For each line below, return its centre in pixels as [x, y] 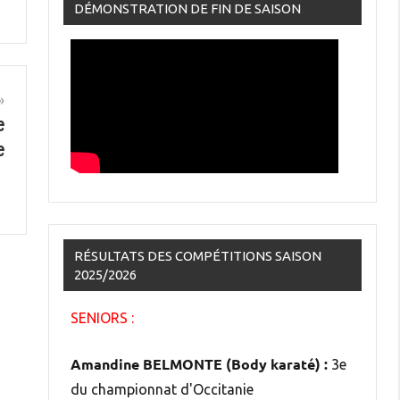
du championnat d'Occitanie [162, 389]
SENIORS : [102, 317]
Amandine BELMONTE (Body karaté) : [199, 363]
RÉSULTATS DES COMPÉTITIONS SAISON [198, 255]
